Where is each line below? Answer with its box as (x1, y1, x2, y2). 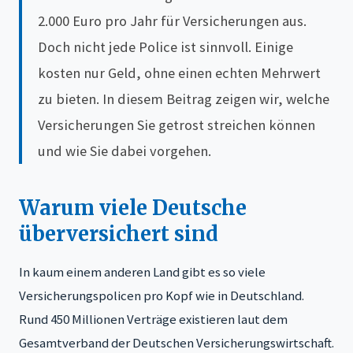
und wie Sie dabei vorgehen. (38, 142, 211, 161)
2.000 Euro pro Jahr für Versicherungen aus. (38, 12, 307, 31)
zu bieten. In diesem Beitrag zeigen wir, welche (38, 90, 329, 109)
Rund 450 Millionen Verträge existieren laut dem (19, 310, 288, 329)
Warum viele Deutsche (19, 195, 247, 221)
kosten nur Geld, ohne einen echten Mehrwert (38, 64, 321, 83)
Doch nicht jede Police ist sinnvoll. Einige (38, 38, 293, 57)
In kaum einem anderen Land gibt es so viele (19, 263, 266, 281)
